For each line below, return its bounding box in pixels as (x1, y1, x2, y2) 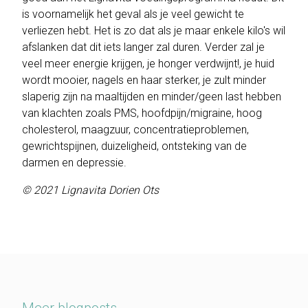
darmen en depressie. (22, 156, 126, 170)
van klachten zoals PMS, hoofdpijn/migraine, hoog (22, 107, 262, 120)
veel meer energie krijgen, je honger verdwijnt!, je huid (22, 57, 274, 71)
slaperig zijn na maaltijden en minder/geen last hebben (22, 90, 281, 104)
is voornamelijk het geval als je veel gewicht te (22, 8, 244, 21)
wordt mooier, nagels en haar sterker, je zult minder (22, 74, 266, 87)
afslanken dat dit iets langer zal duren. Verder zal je (22, 41, 265, 54)
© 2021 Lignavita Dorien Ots (22, 184, 159, 197)
